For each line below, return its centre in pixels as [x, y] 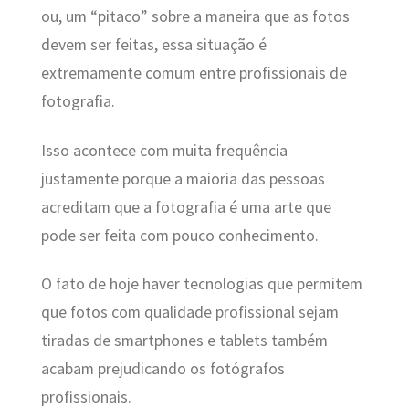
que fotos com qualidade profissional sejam [189, 313]
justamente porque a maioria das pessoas [183, 178]
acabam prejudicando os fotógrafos [163, 369]
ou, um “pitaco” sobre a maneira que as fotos [195, 17]
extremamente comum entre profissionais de [194, 73]
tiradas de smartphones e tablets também [184, 341]
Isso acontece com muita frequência [164, 150]
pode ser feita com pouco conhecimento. [179, 235]
